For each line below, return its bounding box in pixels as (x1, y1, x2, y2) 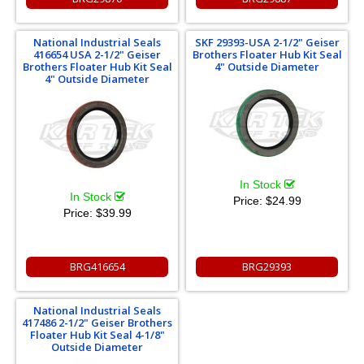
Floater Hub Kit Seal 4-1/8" (29, 327, 165, 342)
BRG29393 (242, 258, 292, 274)
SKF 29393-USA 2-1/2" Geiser (194, 34, 340, 50)
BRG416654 (69, 258, 125, 274)
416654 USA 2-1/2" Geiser (33, 46, 161, 62)
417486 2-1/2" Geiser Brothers (22, 314, 172, 330)
